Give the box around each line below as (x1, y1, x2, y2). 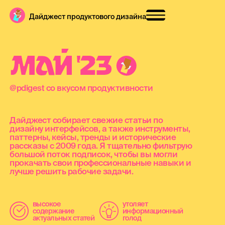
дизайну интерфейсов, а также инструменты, (10, 124, 190, 134)
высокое (32, 200, 60, 208)
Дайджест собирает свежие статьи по (10, 115, 163, 125)
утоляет (122, 200, 148, 208)
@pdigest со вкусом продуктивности (10, 82, 153, 92)
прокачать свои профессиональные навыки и (10, 158, 191, 168)
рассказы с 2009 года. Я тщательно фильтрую (10, 141, 192, 151)
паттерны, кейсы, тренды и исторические (10, 132, 176, 142)
